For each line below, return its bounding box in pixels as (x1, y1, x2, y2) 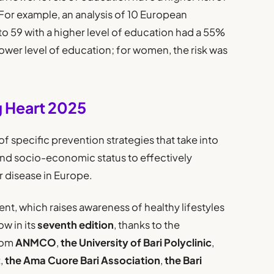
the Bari (165, 254, 202, 267)
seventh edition (37, 218, 114, 232)
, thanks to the (114, 218, 180, 232)
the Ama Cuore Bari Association (5, 254, 161, 267)
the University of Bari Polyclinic (61, 236, 212, 250)
